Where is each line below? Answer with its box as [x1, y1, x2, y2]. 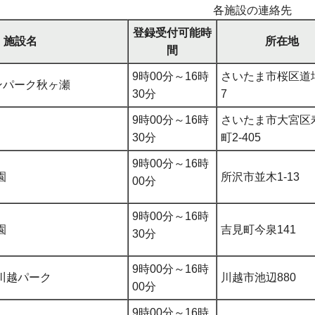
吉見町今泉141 [221, 223, 296, 236]
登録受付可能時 [133, 26, 212, 39]
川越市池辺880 [221, 271, 296, 283]
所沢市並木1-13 [221, 170, 300, 183]
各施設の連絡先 [213, 4, 292, 16]
